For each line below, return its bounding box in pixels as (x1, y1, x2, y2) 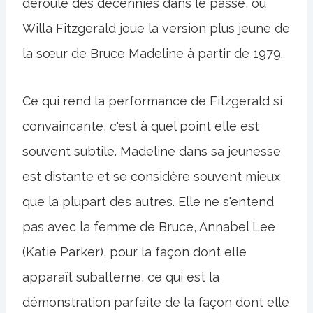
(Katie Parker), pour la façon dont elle (22, 245, 247, 260)
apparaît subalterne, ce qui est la (22, 270, 219, 285)
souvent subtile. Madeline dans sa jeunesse (22, 144, 281, 159)
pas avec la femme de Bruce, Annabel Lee (22, 219, 275, 235)
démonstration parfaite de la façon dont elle (22, 295, 289, 310)
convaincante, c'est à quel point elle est (22, 119, 259, 134)
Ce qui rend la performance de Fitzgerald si (22, 94, 282, 109)
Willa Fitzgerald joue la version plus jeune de (22, 21, 290, 36)
